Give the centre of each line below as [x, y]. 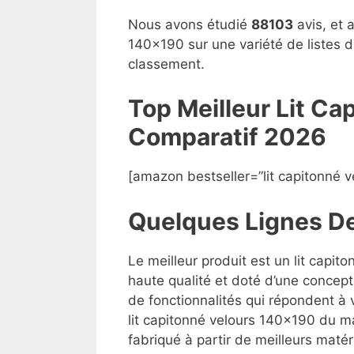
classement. [166, 64]
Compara [181, 137]
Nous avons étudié [190, 24]
